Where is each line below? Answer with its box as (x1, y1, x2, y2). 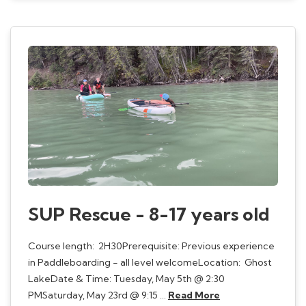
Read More (168, 289, 220, 302)
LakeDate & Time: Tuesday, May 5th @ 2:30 (28, 273, 225, 286)
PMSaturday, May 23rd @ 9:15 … (28, 289, 168, 302)
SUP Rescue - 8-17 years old (28, 203, 270, 226)
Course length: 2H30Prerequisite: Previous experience (28, 240, 275, 253)
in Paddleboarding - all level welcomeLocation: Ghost (28, 256, 272, 269)
